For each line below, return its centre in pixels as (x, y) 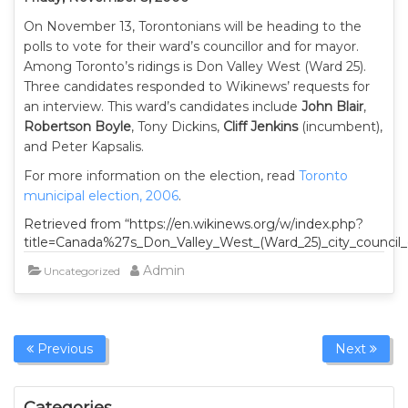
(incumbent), (340, 127)
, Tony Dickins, (177, 127)
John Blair (332, 107)
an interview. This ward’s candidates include (163, 107)
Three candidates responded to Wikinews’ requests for (197, 87)
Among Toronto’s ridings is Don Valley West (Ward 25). (195, 66)
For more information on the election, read (161, 176)
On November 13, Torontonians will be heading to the (193, 26)
